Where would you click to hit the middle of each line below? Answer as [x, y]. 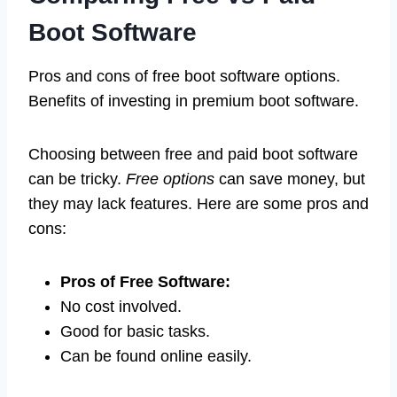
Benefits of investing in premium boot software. [194, 101]
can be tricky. [77, 179]
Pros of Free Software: [145, 282]
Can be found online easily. [156, 357]
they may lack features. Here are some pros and [198, 204]
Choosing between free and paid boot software [193, 155]
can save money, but [290, 179]
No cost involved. [121, 307]
